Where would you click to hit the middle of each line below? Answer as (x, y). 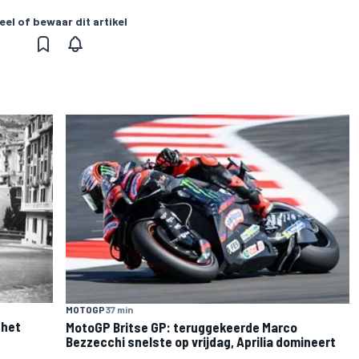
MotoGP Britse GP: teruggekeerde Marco (182, 327)
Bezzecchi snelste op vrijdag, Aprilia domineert (201, 342)
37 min (119, 310)
